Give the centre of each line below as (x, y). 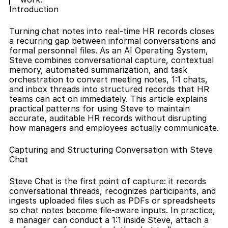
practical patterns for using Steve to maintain (99, 108)
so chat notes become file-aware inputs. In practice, (112, 210)
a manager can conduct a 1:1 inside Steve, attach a (109, 220)
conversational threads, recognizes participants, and (112, 191)
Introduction (34, 9)
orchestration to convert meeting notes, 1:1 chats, (108, 79)
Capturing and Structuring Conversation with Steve (111, 150)
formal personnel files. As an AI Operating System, (109, 50)
